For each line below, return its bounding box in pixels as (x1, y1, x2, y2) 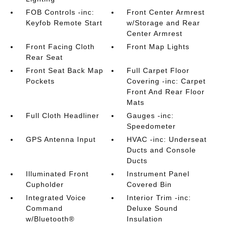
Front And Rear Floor (127, 88, 205, 96)
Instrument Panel (127, 170, 190, 178)
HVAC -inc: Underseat (127, 135, 207, 144)
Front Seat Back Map (25, 66, 103, 75)
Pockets (25, 77, 55, 86)
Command (25, 204, 63, 213)
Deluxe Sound (127, 204, 178, 213)
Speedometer (127, 122, 176, 131)
